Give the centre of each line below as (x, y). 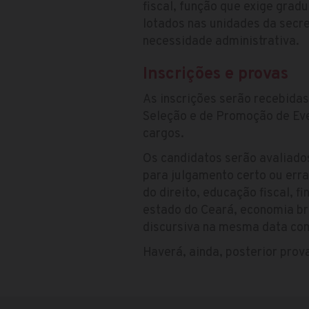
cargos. (163, 134)
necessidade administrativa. (221, 41)
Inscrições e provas (216, 74)
